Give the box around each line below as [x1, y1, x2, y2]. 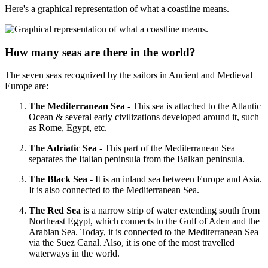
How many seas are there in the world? [5, 45, 196, 59]
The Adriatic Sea [29, 143, 97, 154]
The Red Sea [29, 205, 83, 216]
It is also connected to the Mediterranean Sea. [29, 185, 199, 196]
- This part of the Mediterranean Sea [97, 143, 235, 154]
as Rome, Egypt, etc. [29, 123, 107, 133]
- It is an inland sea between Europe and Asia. [87, 174, 262, 185]
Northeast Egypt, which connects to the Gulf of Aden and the [29, 216, 260, 227]
